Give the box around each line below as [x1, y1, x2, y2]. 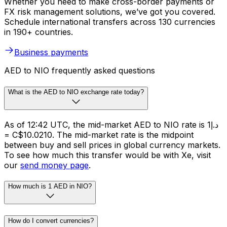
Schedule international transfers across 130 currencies [4, 17, 215, 27]
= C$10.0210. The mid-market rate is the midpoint [4, 129, 194, 140]
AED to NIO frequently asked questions [4, 65, 155, 76]
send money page [20, 160, 89, 170]
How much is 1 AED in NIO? [8, 182, 92, 191]
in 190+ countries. [4, 27, 73, 37]
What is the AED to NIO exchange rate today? [8, 88, 144, 96]
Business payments [14, 47, 88, 58]
